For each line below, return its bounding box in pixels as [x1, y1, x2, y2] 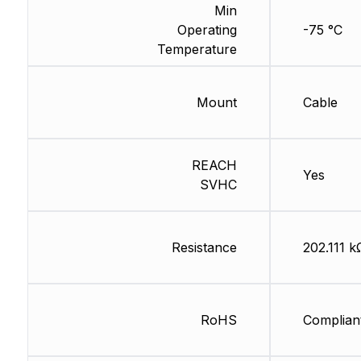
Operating [176, 21, 237, 38]
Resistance [171, 239, 237, 255]
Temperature [156, 40, 237, 57]
